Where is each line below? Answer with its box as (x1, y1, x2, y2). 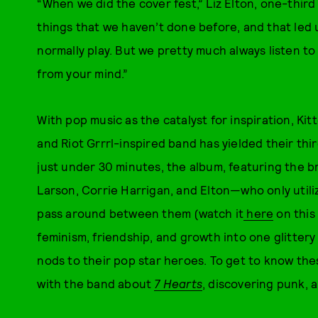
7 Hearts (154, 276, 202, 290)
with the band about (37, 276, 155, 290)
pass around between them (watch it (37, 206, 244, 220)
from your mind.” (37, 66, 128, 80)
